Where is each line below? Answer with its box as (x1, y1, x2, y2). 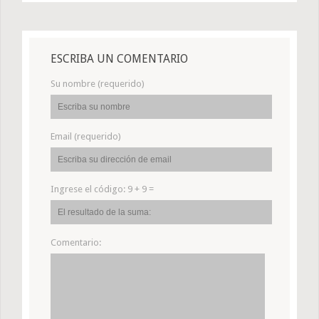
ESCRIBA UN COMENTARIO (51, 52, 188, 66)
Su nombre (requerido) (51, 78, 145, 90)
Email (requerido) (51, 131, 121, 142)
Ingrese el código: (51, 184, 127, 195)
